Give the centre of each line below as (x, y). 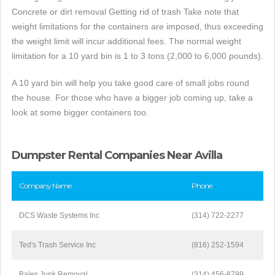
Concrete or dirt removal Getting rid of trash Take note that (125, 11)
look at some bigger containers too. (80, 112)
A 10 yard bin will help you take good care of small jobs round (130, 83)
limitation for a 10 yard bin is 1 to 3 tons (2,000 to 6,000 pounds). (137, 56)
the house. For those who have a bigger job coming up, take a (132, 97)
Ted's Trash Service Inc (57, 245)
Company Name (45, 185)
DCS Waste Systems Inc (59, 215)
